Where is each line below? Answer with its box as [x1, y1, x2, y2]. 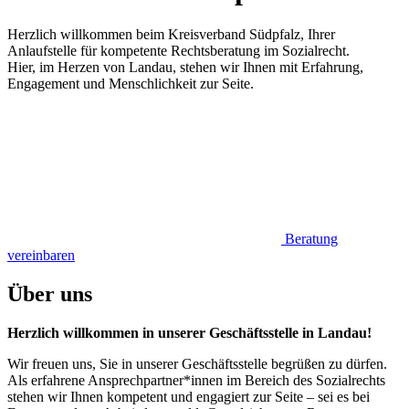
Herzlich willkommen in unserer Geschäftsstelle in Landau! [7, 324, 372, 341]
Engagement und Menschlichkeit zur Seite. [7, 75, 254, 91]
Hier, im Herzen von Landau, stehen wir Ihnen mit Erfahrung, [7, 58, 363, 75]
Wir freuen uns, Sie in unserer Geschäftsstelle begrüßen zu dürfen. [7, 355, 387, 372]
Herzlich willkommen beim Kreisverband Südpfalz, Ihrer [7, 26, 335, 42]
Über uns [7, 281, 92, 306]
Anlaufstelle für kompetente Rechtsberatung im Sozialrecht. [7, 42, 350, 58]
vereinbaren [7, 246, 75, 263]
